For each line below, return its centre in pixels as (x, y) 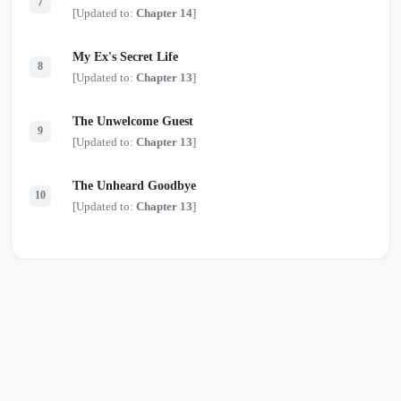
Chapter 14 (164, 13)
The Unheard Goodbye (134, 185)
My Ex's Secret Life (125, 56)
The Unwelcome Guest (133, 121)
